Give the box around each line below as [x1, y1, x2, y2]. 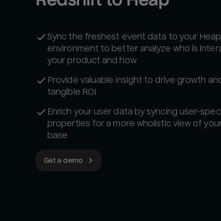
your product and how [47, 55, 137, 65]
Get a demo [44, 156, 83, 164]
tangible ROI [47, 87, 97, 97]
